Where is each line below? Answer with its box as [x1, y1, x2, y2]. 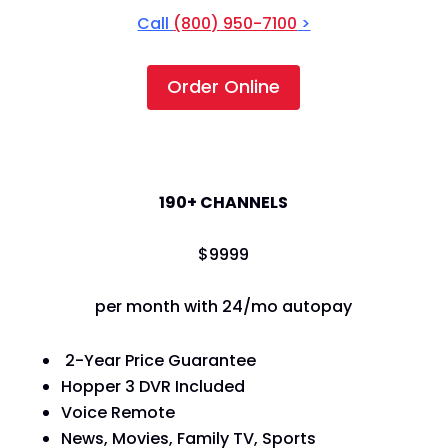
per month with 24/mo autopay [95, 294, 353, 318]
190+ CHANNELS [159, 190, 289, 214]
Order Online [167, 74, 281, 100]
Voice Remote [60, 400, 175, 424]
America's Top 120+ [144, 138, 303, 162]
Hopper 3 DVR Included [60, 374, 245, 398]
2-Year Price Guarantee [60, 348, 256, 372]
